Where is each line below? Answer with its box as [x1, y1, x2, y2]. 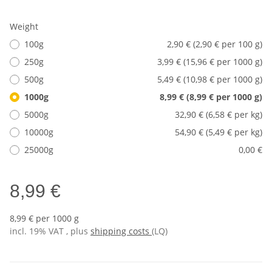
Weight [10, 21, 41, 33]
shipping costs [90, 225, 152, 237]
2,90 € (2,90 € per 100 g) [167, 38, 262, 50]
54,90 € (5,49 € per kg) [175, 126, 262, 138]
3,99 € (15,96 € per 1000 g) [157, 56, 262, 68]
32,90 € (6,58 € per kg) [175, 109, 262, 121]
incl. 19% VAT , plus [10, 225, 90, 237]
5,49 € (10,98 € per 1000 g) [157, 73, 262, 86]
